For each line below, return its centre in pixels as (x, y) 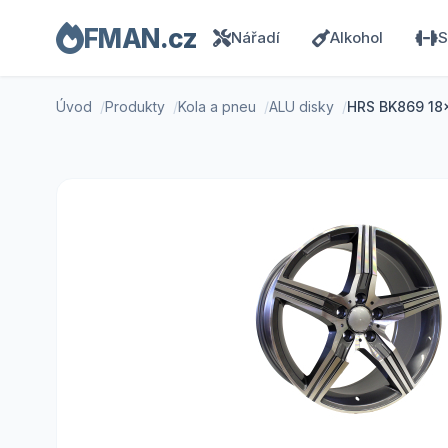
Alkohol (356, 37)
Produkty (135, 106)
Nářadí (255, 37)
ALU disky (301, 106)
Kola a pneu (217, 106)
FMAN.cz (140, 38)
